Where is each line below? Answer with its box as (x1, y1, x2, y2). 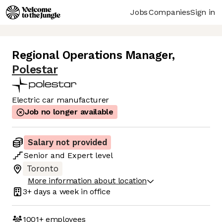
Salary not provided (28, 138, 107, 148)
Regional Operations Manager (12, 49, 172, 62)
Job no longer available (25, 107, 113, 117)
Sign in (190, 7, 215, 17)
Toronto (27, 164, 58, 174)
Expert (67, 151, 93, 161)
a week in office (50, 186, 111, 196)
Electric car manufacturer (12, 95, 109, 105)
